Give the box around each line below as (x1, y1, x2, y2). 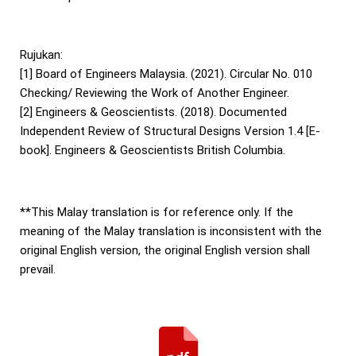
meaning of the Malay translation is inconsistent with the (20, 224, 322, 239)
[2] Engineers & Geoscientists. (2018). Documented (20, 105, 287, 120)
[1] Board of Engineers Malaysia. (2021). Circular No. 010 (20, 67, 312, 82)
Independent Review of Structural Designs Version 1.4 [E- (20, 124, 320, 139)
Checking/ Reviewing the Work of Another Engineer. (20, 86, 289, 101)
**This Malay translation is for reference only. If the (20, 205, 293, 220)
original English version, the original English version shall (20, 243, 310, 258)
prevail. (20, 262, 56, 277)
